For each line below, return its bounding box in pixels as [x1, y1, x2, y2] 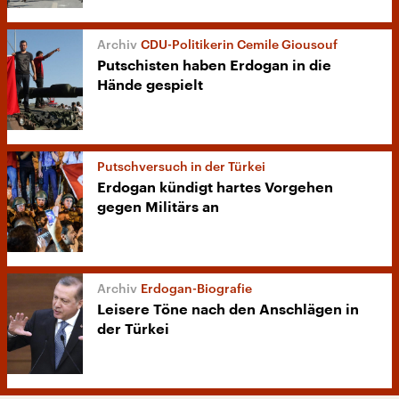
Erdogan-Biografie [141, 281, 252, 297]
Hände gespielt [97, 78, 203, 94]
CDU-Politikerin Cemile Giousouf [141, 37, 338, 53]
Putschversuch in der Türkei [97, 159, 265, 175]
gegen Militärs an [97, 200, 219, 216]
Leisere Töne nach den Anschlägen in [97, 303, 359, 318]
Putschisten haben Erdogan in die [97, 59, 331, 74]
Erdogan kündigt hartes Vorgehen [97, 181, 333, 196]
